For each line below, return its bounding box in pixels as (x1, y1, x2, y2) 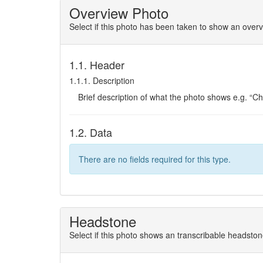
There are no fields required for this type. (79, 153, 231, 165)
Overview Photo (69, 2, 168, 23)
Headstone (69, 211, 136, 231)
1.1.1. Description (69, 75, 134, 86)
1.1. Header (69, 57, 124, 72)
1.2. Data (69, 124, 112, 140)
